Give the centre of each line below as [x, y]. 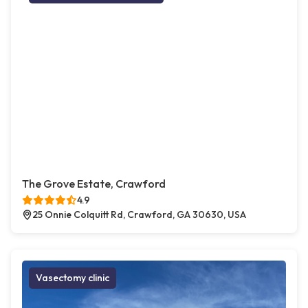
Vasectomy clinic [73, 278]
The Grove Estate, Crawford [94, 184]
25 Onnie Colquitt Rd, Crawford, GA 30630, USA [139, 215]
